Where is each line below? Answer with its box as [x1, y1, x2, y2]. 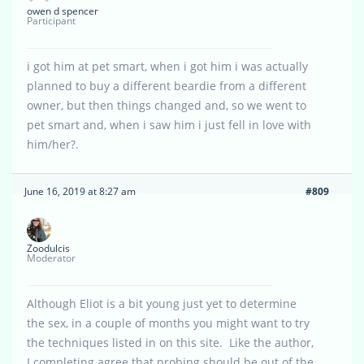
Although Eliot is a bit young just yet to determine [27, 296, 297, 312]
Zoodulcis [27, 241, 70, 256]
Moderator [27, 251, 76, 266]
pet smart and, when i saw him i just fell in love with [27, 117, 311, 133]
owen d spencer [27, 4, 98, 19]
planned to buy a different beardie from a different [27, 78, 306, 94]
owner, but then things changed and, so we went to [27, 97, 306, 114]
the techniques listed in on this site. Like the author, [27, 335, 314, 351]
